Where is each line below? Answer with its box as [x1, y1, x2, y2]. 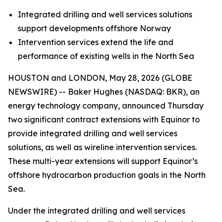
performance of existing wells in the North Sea [18, 51, 194, 61]
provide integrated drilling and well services [8, 128, 177, 138]
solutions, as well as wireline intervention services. [8, 142, 197, 152]
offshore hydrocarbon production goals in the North [8, 170, 206, 180]
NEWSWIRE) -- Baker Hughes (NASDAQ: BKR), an [8, 87, 200, 97]
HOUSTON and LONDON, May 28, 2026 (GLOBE [8, 73, 192, 83]
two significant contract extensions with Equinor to [8, 114, 200, 124]
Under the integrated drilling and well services [8, 206, 185, 216]
